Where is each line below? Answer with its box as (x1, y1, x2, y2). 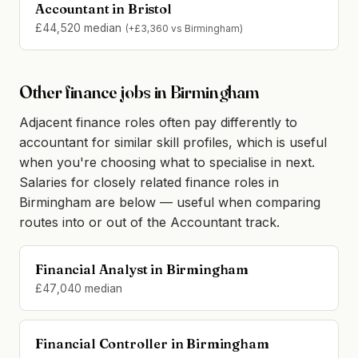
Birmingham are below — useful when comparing (19, 194, 320, 211)
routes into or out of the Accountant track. (19, 214, 280, 231)
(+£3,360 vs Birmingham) (125, 22, 244, 34)
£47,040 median (35, 282, 123, 296)
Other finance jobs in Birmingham (19, 80, 260, 103)
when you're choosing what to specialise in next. (19, 154, 315, 171)
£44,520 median (35, 21, 125, 34)
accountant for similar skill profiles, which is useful (19, 134, 327, 151)
